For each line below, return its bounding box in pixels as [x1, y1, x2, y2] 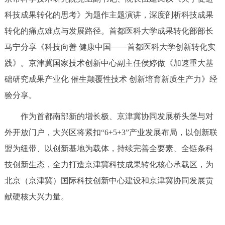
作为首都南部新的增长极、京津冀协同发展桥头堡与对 [4, 111, 213, 121]
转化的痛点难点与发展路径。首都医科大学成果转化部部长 [4, 26, 213, 35]
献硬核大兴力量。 [4, 192, 69, 201]
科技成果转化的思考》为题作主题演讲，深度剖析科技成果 [4, 10, 213, 19]
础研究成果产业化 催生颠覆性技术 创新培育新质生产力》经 [4, 74, 217, 83]
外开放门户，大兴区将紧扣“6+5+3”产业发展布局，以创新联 [4, 128, 217, 137]
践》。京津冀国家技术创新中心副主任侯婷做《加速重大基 [4, 58, 213, 67]
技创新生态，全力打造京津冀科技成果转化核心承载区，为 [4, 160, 213, 169]
